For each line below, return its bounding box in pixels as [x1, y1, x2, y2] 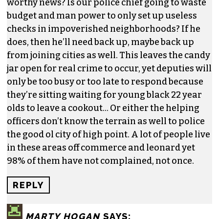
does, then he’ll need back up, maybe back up [7, 36, 194, 47]
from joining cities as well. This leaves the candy [7, 49, 210, 61]
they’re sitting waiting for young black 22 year [7, 89, 202, 100]
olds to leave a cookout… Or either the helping [7, 102, 199, 113]
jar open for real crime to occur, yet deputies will [7, 63, 212, 74]
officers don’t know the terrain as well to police [7, 115, 205, 127]
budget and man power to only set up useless [7, 10, 197, 21]
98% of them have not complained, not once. [7, 155, 194, 166]
